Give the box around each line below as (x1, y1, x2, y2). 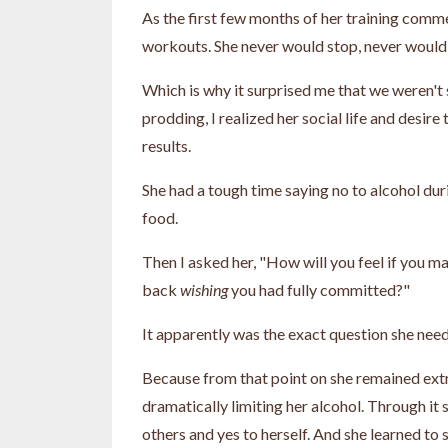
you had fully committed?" (231, 279, 410, 299)
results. (142, 135, 191, 155)
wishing (180, 279, 228, 299)
